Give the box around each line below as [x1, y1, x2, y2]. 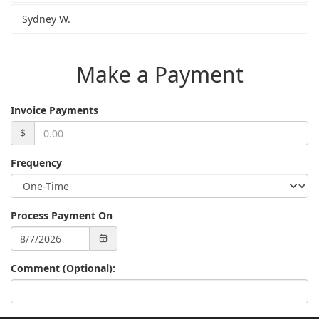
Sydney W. [22, 12, 70, 26]
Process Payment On [11, 209, 113, 223]
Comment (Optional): [11, 261, 115, 276]
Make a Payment [75, 60, 244, 90]
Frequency [11, 156, 62, 170]
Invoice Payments [11, 103, 98, 117]
